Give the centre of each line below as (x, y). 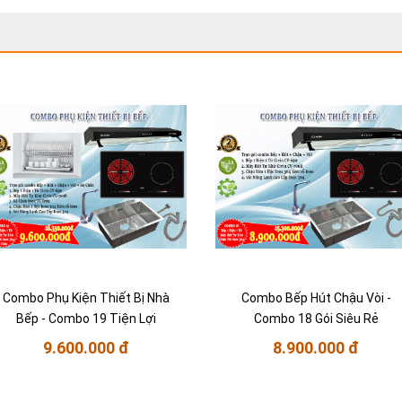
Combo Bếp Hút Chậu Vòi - (316, 298)
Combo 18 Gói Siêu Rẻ (316, 319)
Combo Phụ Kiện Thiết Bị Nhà (86, 298)
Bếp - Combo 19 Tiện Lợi (86, 319)
